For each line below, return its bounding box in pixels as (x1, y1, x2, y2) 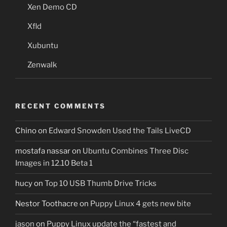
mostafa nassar (15, 146, 70, 156)
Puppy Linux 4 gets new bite (90, 199, 191, 208)
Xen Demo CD (27, 3, 77, 12)
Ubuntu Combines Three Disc (83, 146, 188, 156)
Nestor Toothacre (15, 199, 78, 208)
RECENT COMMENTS (15, 102, 106, 110)
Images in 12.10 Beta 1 (15, 159, 93, 168)
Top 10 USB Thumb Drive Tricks (45, 179, 157, 188)
